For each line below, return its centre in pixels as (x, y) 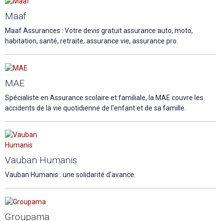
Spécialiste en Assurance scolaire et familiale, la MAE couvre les (104, 98)
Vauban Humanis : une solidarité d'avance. (70, 175)
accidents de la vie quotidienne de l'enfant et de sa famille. (95, 108)
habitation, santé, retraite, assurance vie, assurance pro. (92, 41)
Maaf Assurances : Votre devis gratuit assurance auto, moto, (99, 31)
